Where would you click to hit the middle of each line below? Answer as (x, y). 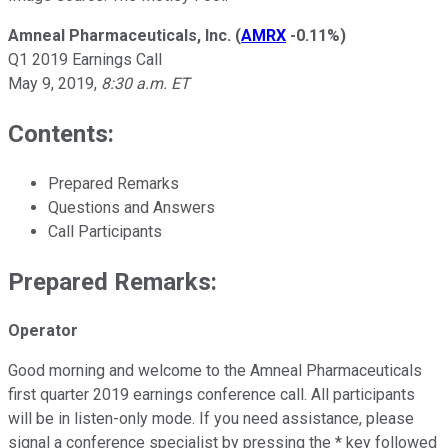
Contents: (61, 133)
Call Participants (105, 231)
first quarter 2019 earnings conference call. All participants (211, 395)
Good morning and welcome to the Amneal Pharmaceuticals (215, 371)
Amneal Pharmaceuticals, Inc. (119, 35)
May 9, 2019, (52, 83)
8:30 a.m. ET (143, 83)
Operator (43, 331)
